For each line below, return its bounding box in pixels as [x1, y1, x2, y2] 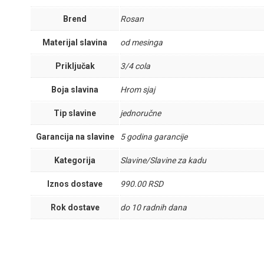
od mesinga [120, 38, 163, 47]
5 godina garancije [120, 132, 187, 141]
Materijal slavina [42, 38, 107, 47]
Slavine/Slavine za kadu [120, 156, 206, 165]
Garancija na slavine [35, 132, 114, 141]
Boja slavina [51, 85, 98, 94]
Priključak [55, 61, 95, 71]
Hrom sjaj [120, 85, 155, 94]
